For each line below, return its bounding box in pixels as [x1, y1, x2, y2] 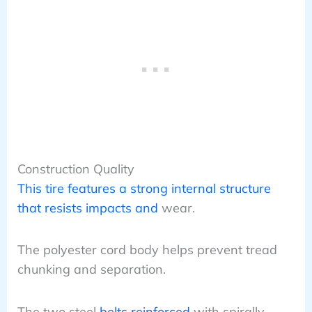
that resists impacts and [17, 199, 158, 216]
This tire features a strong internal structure [17, 180, 271, 196]
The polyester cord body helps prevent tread [17, 242, 277, 258]
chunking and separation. [17, 261, 166, 278]
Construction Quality [17, 160, 134, 177]
